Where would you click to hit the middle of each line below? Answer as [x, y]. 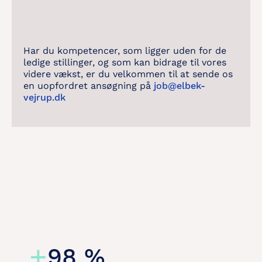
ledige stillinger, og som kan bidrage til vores [125, 62]
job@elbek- [180, 86]
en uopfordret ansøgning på [89, 86]
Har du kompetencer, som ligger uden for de [125, 51]
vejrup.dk [44, 97]
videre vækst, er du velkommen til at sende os [128, 74]
